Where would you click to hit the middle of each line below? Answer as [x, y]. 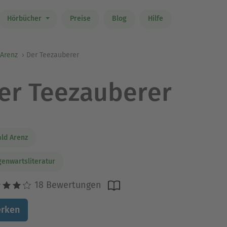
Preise [80, 19]
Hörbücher [25, 19]
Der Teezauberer [53, 55]
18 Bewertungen [66, 185]
